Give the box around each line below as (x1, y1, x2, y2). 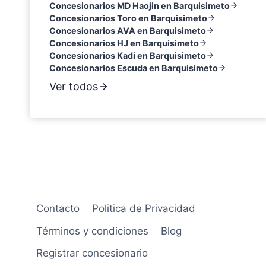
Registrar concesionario (36, 246, 148, 259)
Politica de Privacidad (91, 202, 195, 215)
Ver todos (49, 80, 98, 93)
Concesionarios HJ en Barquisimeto (49, 37, 199, 48)
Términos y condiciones (36, 224, 149, 237)
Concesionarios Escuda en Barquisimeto (49, 62, 218, 73)
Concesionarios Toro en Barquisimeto (49, 12, 207, 23)
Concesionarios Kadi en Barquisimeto (49, 50, 206, 61)
